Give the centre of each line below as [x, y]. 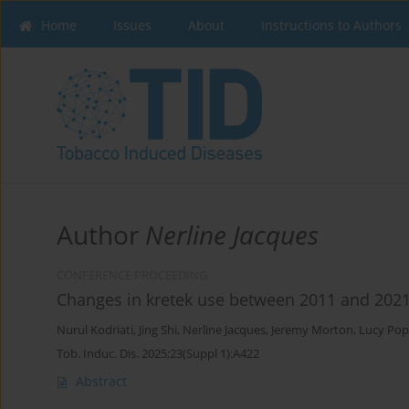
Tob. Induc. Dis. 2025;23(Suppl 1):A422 [158, 354]
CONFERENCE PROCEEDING [132, 276]
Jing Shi [158, 330]
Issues [132, 25]
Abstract [101, 382]
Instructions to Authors [331, 25]
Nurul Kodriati [95, 330]
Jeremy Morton [312, 330]
